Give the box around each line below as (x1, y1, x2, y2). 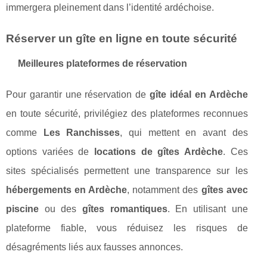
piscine (6, 204, 39, 215)
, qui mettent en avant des (120, 128, 248, 138)
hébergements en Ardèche (6, 185, 128, 195)
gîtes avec (201, 185, 248, 195)
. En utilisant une (167, 204, 248, 215)
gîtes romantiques (82, 204, 167, 215)
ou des (39, 204, 82, 215)
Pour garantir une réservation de (6, 89, 150, 100)
